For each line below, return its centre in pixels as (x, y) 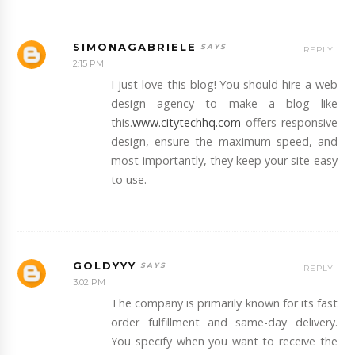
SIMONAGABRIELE (135, 46)
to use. (129, 179)
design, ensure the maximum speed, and (224, 141)
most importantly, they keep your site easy (224, 160)
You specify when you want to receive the (224, 342)
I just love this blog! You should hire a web (224, 84)
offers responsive (289, 122)
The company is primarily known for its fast (224, 303)
